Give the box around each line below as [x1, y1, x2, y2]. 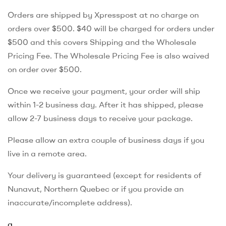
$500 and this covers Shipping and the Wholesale [8, 36, 196, 47]
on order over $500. [8, 64, 82, 74]
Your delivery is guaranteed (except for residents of [8, 169, 201, 180]
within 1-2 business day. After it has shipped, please [8, 99, 203, 109]
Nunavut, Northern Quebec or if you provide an [8, 183, 184, 194]
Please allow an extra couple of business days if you [8, 134, 204, 145]
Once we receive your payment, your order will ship [8, 85, 200, 96]
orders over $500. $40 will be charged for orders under [8, 23, 214, 33]
